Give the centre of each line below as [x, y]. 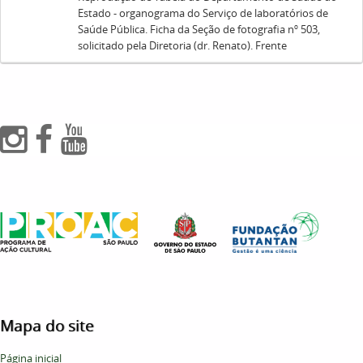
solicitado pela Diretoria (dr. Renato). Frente [183, 45]
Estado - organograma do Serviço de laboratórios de [203, 13]
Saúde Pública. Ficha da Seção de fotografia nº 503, [199, 29]
